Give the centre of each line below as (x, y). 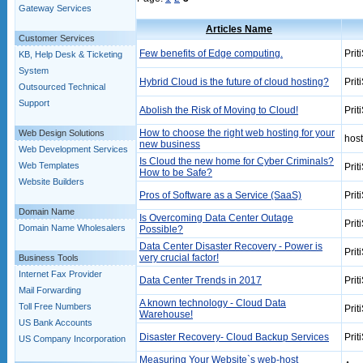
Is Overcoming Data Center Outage (216, 218)
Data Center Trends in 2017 (201, 280)
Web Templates (49, 165)
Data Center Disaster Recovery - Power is (231, 246)
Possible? (161, 229)
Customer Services (57, 38)
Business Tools (49, 258)
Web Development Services (73, 149)
